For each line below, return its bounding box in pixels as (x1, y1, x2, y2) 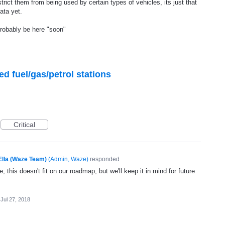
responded (88, 156, 120, 163)
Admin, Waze (50, 156, 86, 163)
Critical (14, 121, 35, 129)
